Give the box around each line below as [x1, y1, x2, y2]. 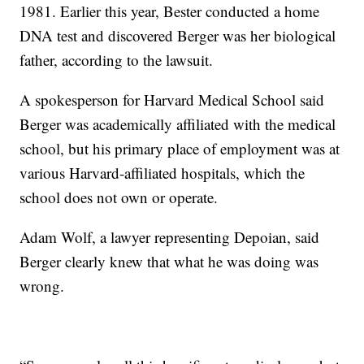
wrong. [19, 275, 65, 297]
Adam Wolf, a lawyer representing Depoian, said [19, 227, 320, 248]
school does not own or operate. [19, 187, 219, 208]
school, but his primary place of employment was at [19, 138, 340, 159]
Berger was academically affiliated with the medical [19, 114, 336, 135]
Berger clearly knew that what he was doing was [19, 251, 319, 272]
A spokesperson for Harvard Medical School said [19, 89, 325, 110]
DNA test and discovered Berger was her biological [19, 25, 336, 46]
